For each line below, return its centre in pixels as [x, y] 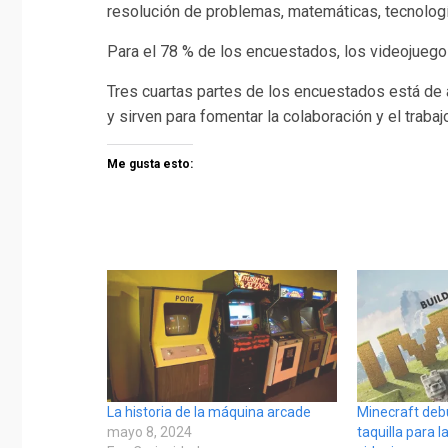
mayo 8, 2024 [149, 432]
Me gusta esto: [150, 164]
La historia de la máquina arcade [209, 412]
